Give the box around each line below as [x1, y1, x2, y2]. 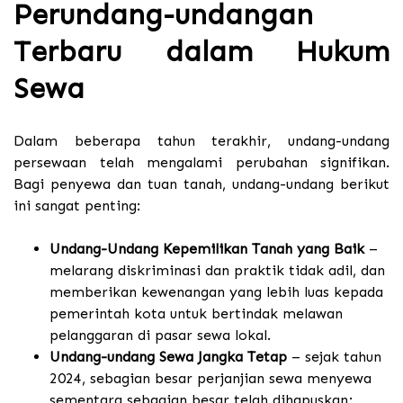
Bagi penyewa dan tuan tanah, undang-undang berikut [13, 175, 390, 193]
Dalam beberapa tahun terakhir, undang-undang [13, 132, 390, 150]
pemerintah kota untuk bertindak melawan [49, 305, 343, 323]
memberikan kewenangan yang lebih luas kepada [49, 283, 383, 301]
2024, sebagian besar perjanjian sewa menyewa [49, 370, 372, 388]
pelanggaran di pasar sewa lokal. [49, 327, 271, 345]
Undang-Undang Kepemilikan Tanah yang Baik [49, 240, 364, 258]
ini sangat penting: [13, 197, 140, 215]
